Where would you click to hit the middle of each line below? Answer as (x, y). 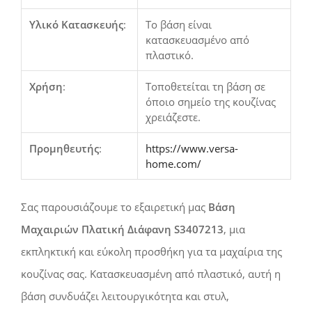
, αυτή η (262, 274)
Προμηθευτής (64, 149)
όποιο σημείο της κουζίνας (211, 102)
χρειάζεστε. (173, 117)
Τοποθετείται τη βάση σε (206, 87)
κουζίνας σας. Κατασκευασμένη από (109, 274)
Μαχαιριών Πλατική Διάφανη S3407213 (122, 229)
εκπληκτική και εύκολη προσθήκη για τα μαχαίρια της (151, 252)
